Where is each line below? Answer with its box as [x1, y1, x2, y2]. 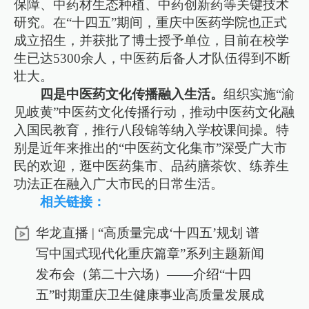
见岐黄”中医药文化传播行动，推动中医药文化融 [14, 104, 295, 119]
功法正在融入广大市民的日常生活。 [14, 176, 224, 191]
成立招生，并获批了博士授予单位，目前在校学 [14, 32, 290, 48]
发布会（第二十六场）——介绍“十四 [35, 266, 251, 281]
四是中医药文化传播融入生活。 [40, 86, 224, 101]
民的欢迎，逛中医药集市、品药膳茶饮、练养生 [14, 158, 290, 173]
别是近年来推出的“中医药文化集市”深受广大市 [14, 140, 288, 155]
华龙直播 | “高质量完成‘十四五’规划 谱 [35, 225, 259, 240]
